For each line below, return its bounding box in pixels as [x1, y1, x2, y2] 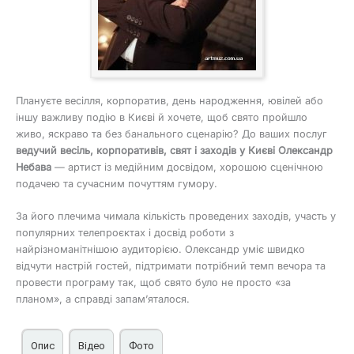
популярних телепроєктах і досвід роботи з [16, 227, 234, 239]
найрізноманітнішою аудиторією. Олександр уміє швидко [16, 243, 305, 256]
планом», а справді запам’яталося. [16, 293, 190, 306]
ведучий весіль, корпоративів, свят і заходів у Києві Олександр [16, 145, 333, 157]
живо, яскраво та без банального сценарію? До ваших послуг [16, 128, 327, 141]
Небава [16, 161, 51, 174]
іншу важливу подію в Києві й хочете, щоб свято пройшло [16, 111, 307, 124]
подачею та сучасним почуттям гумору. [16, 178, 217, 190]
